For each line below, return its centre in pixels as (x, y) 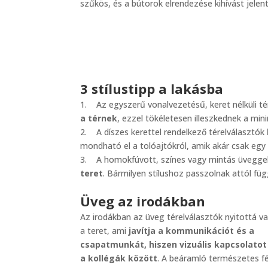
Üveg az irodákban (143, 201)
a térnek (99, 118)
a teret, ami (105, 230)
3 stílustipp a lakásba (152, 88)
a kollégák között (119, 258)
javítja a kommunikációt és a (192, 230)
